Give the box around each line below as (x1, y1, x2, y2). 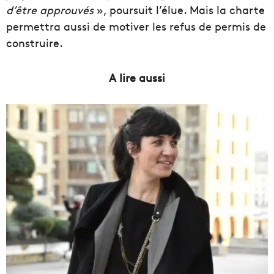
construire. (6, 35, 63, 51)
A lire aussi (109, 70, 165, 86)
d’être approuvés (6, 2, 94, 18)
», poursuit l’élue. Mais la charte (94, 2, 265, 18)
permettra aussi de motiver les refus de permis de (6, 18, 266, 34)
